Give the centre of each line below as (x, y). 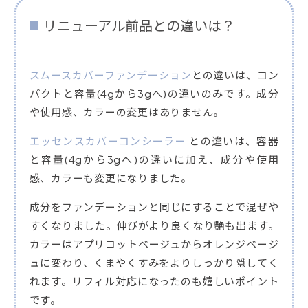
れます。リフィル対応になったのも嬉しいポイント (154, 280)
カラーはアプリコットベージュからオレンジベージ (154, 243)
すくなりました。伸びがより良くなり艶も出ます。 (154, 225)
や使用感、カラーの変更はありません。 (126, 111)
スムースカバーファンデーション (110, 74)
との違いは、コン (235, 74)
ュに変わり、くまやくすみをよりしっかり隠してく (154, 262)
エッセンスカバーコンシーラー (109, 140)
